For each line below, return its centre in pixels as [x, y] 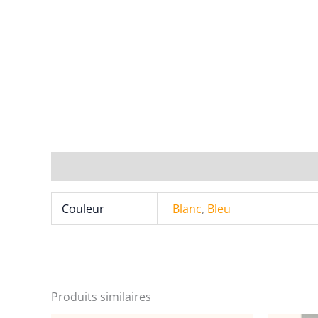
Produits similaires [101, 297]
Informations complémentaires [135, 166]
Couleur [83, 208]
